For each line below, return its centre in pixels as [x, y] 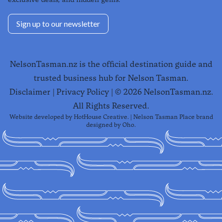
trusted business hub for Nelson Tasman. [111, 78]
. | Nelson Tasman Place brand [170, 117]
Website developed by [41, 117]
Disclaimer [30, 92]
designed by [104, 125]
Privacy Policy [83, 92]
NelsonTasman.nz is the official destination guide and [111, 64]
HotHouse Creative [100, 117]
